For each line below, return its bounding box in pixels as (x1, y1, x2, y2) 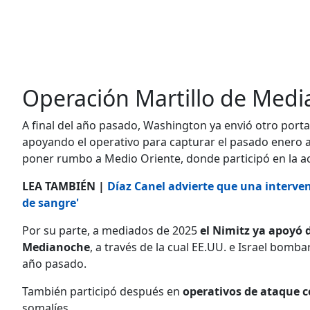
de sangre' (22, 194, 79, 210)
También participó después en (22, 283, 180, 299)
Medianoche (22, 239, 90, 255)
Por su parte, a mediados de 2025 (22, 222, 200, 238)
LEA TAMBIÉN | (22, 178, 107, 194)
